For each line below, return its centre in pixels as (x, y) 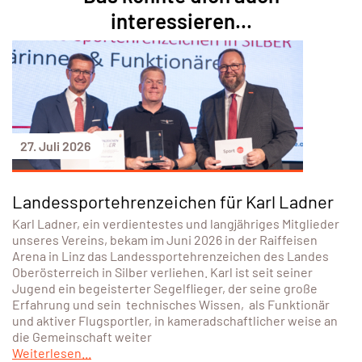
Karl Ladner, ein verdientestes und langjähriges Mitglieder (176, 224)
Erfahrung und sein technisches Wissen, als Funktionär (171, 305)
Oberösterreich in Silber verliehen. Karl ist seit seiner (162, 272)
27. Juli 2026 (55, 146)
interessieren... (181, 21)
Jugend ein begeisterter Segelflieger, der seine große (165, 288)
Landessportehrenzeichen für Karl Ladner (173, 202)
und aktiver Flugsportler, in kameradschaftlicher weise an (175, 321)
